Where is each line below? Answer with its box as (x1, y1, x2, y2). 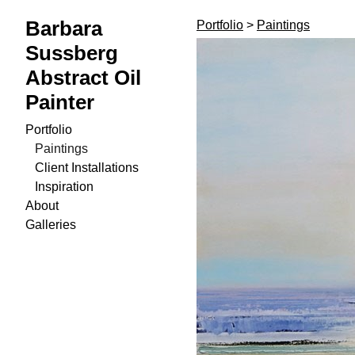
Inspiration (35, 180, 94, 194)
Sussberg (25, 41, 118, 66)
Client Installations (35, 161, 139, 175)
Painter (25, 90, 94, 115)
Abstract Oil (25, 66, 141, 90)
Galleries (25, 218, 76, 232)
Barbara (25, 17, 102, 41)
